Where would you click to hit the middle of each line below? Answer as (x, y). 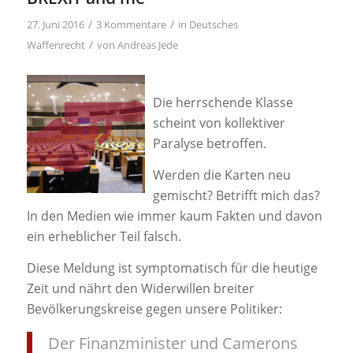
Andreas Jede (147, 45)
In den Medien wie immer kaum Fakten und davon (174, 216)
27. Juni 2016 (55, 24)
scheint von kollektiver (219, 123)
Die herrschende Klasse (223, 103)
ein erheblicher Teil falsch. (104, 237)
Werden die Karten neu (221, 175)
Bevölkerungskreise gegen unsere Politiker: (154, 308)
